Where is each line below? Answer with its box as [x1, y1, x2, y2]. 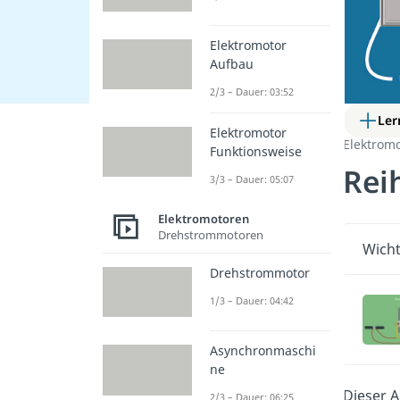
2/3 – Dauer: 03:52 [210, 85, 294, 99]
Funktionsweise [210, 143, 302, 161]
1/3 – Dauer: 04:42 [210, 294, 294, 308]
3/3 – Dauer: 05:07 [210, 172, 294, 187]
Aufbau [210, 55, 254, 73]
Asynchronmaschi [210, 342, 316, 360]
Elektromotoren [158, 210, 249, 227]
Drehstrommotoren [158, 226, 263, 243]
